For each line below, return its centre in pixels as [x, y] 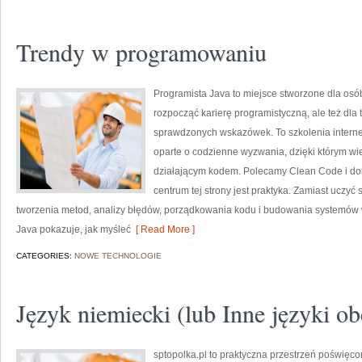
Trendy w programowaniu [141, 52]
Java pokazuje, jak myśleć [74, 229]
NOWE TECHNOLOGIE [118, 256]
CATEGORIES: [45, 256]
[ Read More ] [163, 229]
